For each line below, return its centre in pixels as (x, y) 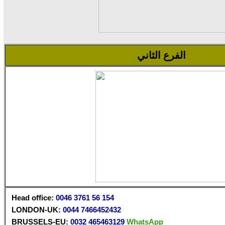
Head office (31, 198)
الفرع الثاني (161, 55)
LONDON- (29, 210)
